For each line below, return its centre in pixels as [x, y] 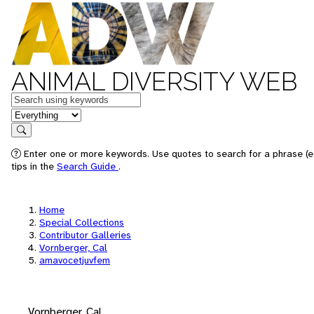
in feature [34, 114]
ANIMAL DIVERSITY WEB [154, 81]
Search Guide [88, 166]
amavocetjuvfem [75, 260]
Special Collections [82, 222]
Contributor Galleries [85, 235]
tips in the [34, 166]
